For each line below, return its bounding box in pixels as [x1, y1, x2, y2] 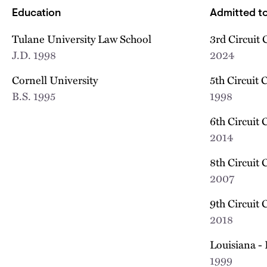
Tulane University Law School [12, 30, 151, 46]
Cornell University [12, 72, 98, 88]
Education [12, 8, 61, 19]
